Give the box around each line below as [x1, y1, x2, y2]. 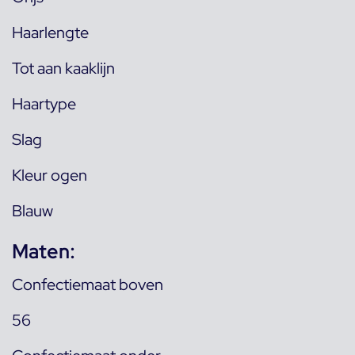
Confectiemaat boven [12, 274, 163, 295]
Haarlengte [12, 22, 89, 43]
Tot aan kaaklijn [12, 58, 115, 78]
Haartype [12, 94, 76, 114]
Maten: [12, 239, 75, 264]
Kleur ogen [12, 165, 87, 185]
